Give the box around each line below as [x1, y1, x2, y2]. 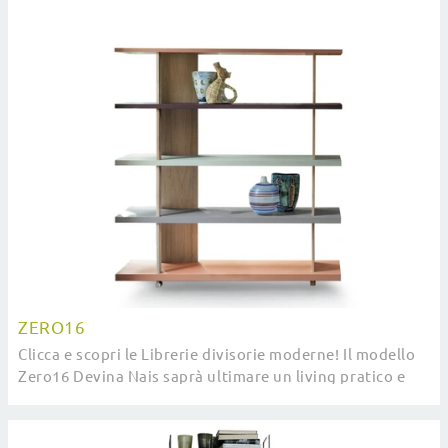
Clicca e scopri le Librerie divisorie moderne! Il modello [18, 345, 416, 363]
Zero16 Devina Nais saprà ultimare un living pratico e [18, 367, 406, 385]
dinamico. [18, 389, 91, 407]
